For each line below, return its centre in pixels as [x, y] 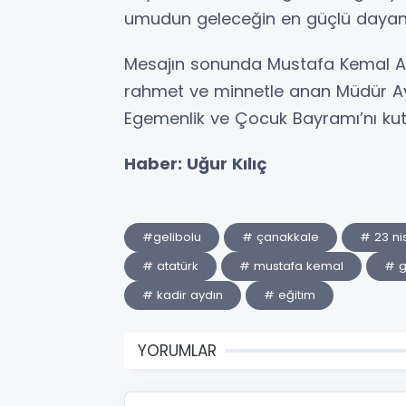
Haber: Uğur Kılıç [196, 163]
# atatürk [170, 266]
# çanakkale [280, 237]
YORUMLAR [177, 350]
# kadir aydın [183, 295]
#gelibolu [172, 237]
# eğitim [290, 295]
